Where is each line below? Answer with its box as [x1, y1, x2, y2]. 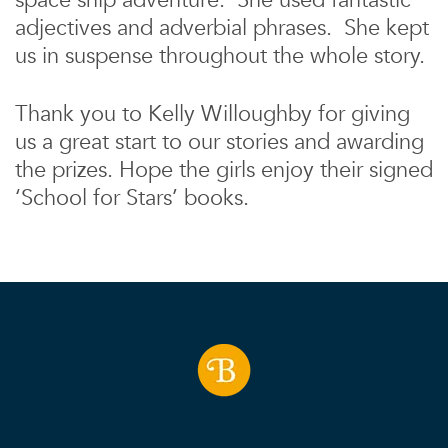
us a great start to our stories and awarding [15, 127, 424, 157]
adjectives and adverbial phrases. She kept [15, 13, 429, 43]
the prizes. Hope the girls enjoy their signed [15, 155, 433, 185]
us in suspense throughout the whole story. [15, 41, 425, 71]
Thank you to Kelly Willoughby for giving [15, 99, 410, 129]
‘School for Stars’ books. [15, 183, 249, 213]
